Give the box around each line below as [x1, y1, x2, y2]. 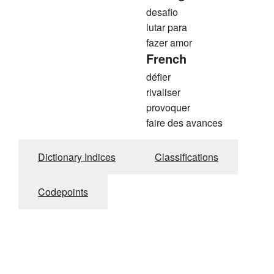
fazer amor [146, 35, 192, 50]
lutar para [146, 20, 187, 35]
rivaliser [146, 85, 180, 100]
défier [146, 70, 171, 84]
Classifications [155, 150, 218, 165]
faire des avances [146, 116, 223, 130]
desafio [146, 5, 178, 20]
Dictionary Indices [38, 150, 116, 165]
